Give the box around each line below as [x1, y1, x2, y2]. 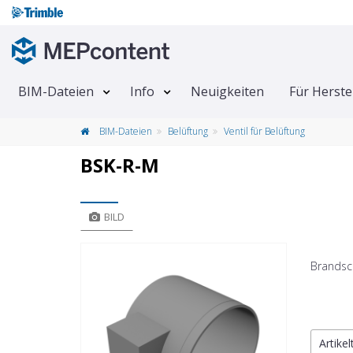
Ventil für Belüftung [224, 124, 305, 139]
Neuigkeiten [191, 83, 264, 101]
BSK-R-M [80, 152, 159, 179]
